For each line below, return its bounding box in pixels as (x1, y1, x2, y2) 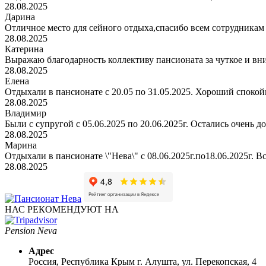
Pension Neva (5, 226, 57, 236)
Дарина (5, 12, 35, 23)
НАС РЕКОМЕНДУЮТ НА (5, 204, 119, 215)
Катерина (5, 44, 43, 55)
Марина (5, 140, 37, 151)
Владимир (5, 108, 46, 119)
